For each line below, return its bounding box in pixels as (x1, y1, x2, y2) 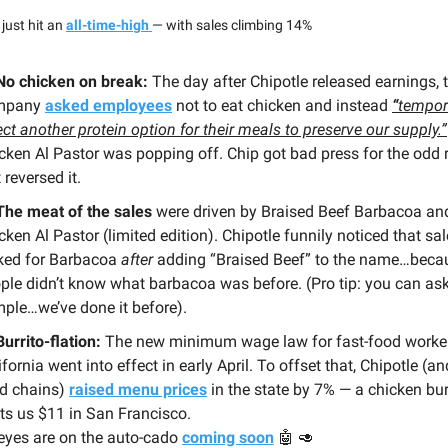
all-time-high (66, 16, 152, 33)
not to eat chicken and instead (172, 95, 392, 115)
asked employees (45, 95, 172, 115)
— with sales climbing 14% (152, 16, 312, 33)
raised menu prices (69, 379, 207, 399)
